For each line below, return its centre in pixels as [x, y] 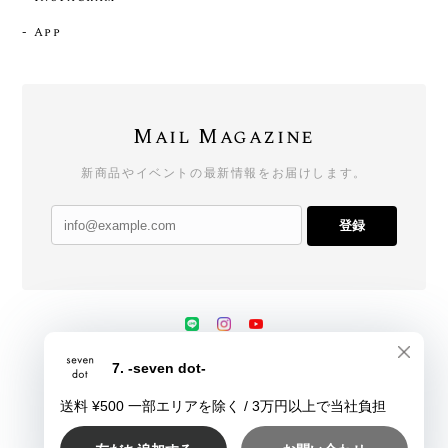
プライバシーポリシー [135, 376]
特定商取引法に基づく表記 [255, 376]
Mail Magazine [224, 137]
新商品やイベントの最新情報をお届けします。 [224, 173]
